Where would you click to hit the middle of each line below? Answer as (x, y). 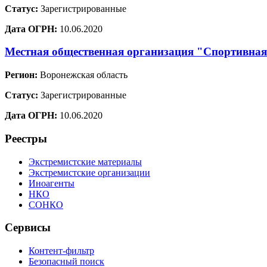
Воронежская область (83, 75)
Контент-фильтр (61, 251)
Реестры (26, 138)
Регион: (21, 75)
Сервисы (28, 228)
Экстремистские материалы (85, 162)
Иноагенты (52, 183)
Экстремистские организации (89, 172)
